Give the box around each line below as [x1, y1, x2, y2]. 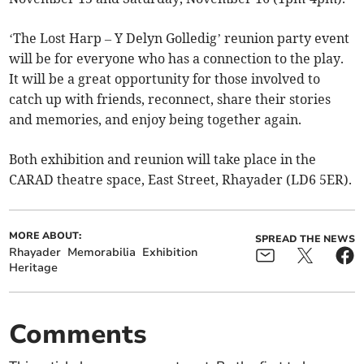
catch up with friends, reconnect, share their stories [9, 90, 331, 107]
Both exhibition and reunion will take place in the [9, 150, 317, 167]
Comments [9, 316, 148, 352]
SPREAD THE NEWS [254, 232, 355, 245]
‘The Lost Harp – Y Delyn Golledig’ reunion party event [9, 29, 350, 46]
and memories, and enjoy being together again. [9, 110, 302, 128]
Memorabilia [67, 244, 136, 260]
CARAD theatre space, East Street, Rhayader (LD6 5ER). [9, 171, 353, 188]
